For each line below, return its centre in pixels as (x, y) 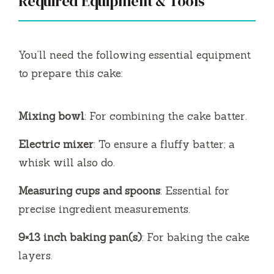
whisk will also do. (67, 162)
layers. (35, 255)
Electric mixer (56, 144)
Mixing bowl (51, 116)
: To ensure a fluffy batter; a (164, 144)
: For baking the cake (196, 237)
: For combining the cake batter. (166, 116)
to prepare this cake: (71, 73)
